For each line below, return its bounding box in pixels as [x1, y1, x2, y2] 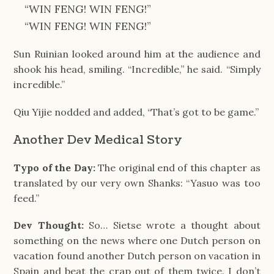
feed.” [13, 191, 40, 204]
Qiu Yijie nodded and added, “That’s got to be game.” [13, 105, 259, 118]
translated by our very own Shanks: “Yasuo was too [13, 176, 261, 189]
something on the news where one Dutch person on [13, 234, 261, 247]
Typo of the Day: [13, 161, 98, 174]
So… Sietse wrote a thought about [89, 219, 261, 232]
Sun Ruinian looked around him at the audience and [13, 48, 261, 61]
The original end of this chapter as [98, 161, 261, 174]
